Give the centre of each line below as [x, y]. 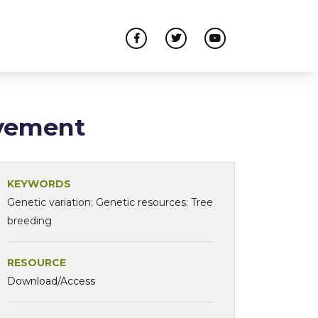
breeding [29, 221]
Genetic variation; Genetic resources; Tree [110, 203]
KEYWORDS [39, 184]
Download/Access [51, 281]
